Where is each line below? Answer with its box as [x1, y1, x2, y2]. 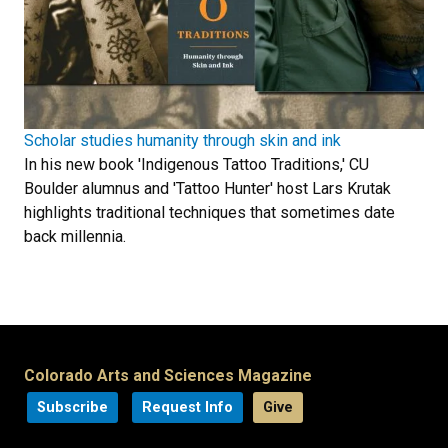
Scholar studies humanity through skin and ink [24, 130, 341, 150]
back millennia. [24, 226, 126, 246]
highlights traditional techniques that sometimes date [24, 202, 395, 222]
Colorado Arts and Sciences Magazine [24, 365, 312, 385]
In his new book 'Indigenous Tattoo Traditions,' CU [24, 154, 369, 174]
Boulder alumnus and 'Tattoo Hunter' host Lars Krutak [24, 178, 391, 198]
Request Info [142, 398, 233, 416]
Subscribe [37, 398, 108, 416]
